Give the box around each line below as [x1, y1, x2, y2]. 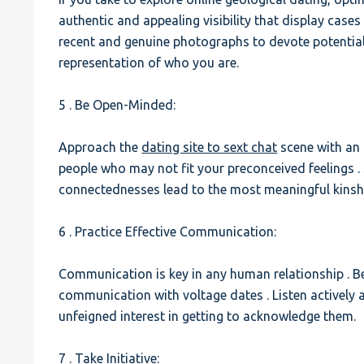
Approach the [58, 140, 142, 154]
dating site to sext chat [141, 140, 278, 154]
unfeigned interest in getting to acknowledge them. [58, 309, 357, 323]
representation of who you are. [58, 55, 240, 70]
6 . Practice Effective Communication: [58, 224, 277, 239]
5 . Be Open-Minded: [58, 97, 176, 112]
